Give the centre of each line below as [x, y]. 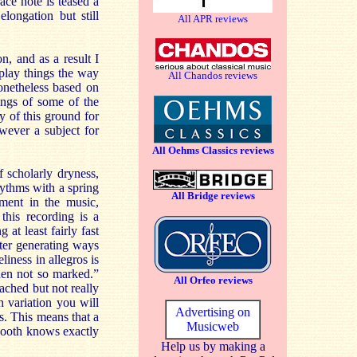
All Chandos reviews [213, 75]
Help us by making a [213, 346]
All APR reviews [213, 19]
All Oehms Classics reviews [213, 150]
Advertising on [213, 312]
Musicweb [213, 326]
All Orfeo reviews [213, 280]
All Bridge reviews [213, 196]
